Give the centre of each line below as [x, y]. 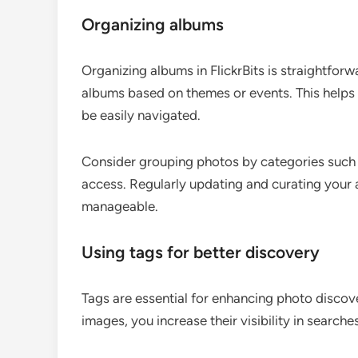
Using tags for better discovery [201, 253]
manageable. [120, 207]
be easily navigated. [141, 115]
